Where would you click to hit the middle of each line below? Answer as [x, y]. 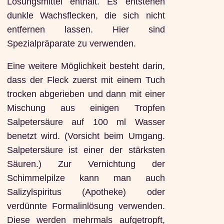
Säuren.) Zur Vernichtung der [86, 164]
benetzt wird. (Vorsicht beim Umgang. [86, 136]
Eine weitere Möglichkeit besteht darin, [86, 66]
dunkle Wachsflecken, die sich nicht [86, 15]
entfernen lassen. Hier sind [86, 29]
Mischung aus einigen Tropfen [86, 108]
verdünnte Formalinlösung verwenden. [86, 206]
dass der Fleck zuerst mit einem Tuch [86, 80]
